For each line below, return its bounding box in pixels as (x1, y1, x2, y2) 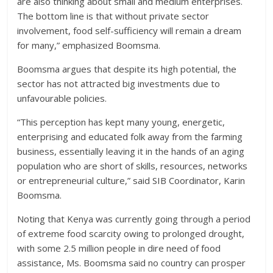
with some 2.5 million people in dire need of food (17, 241, 221, 254)
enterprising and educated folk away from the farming (17, 130, 243, 143)
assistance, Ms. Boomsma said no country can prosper (17, 256, 246, 269)
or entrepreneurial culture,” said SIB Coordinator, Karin (17, 174, 246, 186)
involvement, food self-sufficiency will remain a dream (17, 24, 242, 37)
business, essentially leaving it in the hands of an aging (17, 144, 245, 157)
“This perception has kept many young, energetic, (17, 115, 225, 128)
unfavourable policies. (17, 91, 107, 104)
